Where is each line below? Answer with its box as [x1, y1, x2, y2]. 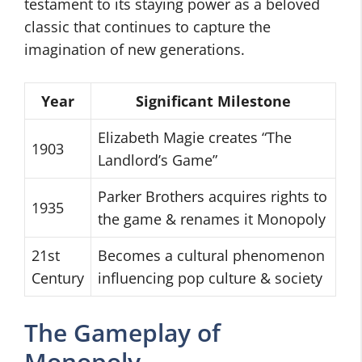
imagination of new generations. [24, 40, 245, 59]
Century [32, 268, 84, 288]
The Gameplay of [24, 316, 221, 349]
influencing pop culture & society [98, 268, 322, 288]
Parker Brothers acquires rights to [98, 187, 327, 206]
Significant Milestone [136, 91, 291, 111]
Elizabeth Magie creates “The [98, 128, 292, 147]
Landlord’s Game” [98, 150, 217, 170]
